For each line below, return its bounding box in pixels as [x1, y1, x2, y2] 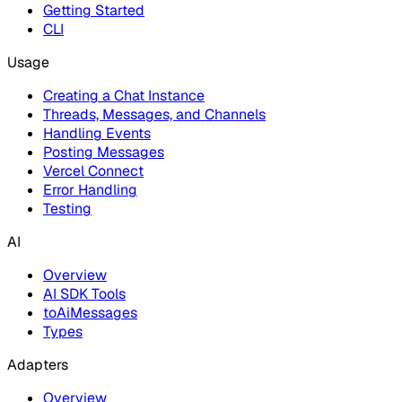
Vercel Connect [43, 162, 144, 181]
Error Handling [43, 180, 137, 200]
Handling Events [43, 124, 151, 144]
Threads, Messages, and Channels [43, 105, 266, 125]
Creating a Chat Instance [43, 86, 205, 106]
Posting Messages [43, 143, 164, 162]
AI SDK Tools [43, 284, 126, 304]
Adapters [7, 355, 68, 375]
